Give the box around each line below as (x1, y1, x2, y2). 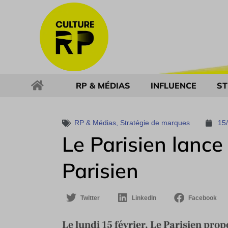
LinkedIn (132, 194, 156, 202)
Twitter (80, 194, 100, 202)
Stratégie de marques (120, 119, 192, 127)
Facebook (188, 194, 217, 202)
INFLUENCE (151, 80, 196, 91)
